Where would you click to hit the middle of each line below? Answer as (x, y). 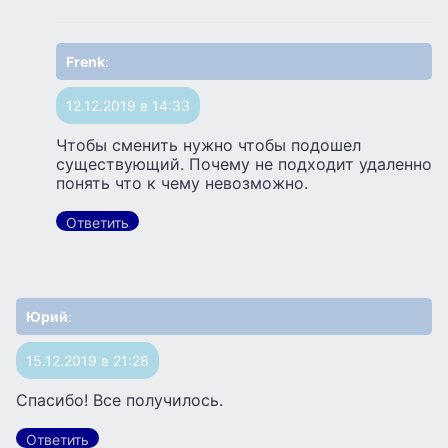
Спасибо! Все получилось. (119, 399)
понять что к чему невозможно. (182, 182)
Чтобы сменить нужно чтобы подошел (208, 144)
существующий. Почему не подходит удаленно (244, 163)
